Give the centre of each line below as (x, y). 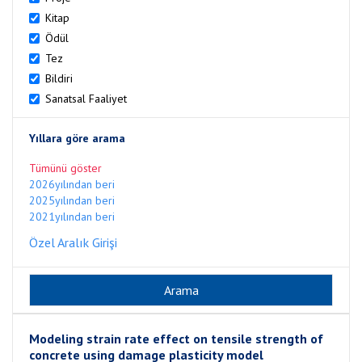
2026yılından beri (72, 184)
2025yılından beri (72, 200)
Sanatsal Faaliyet (86, 99)
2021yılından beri (72, 217)
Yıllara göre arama (77, 138)
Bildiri (59, 78)
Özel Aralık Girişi (73, 242)
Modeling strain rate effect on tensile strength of (176, 339)
